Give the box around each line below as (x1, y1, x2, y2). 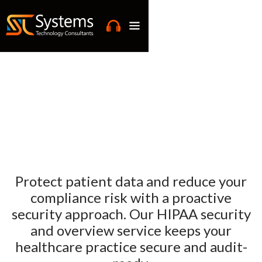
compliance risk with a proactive (30, 189, 232, 206)
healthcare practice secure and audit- (15, 238, 247, 255)
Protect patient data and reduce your (15, 173, 247, 189)
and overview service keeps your (30, 222, 232, 239)
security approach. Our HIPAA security (11, 205, 251, 222)
